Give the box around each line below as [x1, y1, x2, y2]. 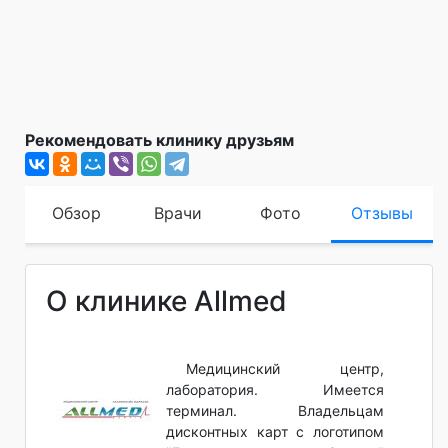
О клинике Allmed [46, 283, 287, 318]
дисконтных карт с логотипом [166, 422, 384, 440]
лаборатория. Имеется [166, 380, 384, 398]
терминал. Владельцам [166, 401, 384, 419]
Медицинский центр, [186, 359, 384, 377]
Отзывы [351, 202, 413, 223]
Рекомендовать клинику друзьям [25, 129, 294, 150]
